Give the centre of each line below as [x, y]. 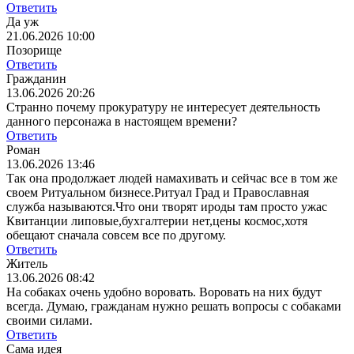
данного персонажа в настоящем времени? [122, 122]
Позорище [34, 51]
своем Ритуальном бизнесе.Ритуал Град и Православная [158, 193]
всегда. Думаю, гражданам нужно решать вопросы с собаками [174, 307]
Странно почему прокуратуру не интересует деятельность [163, 107]
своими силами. [49, 321]
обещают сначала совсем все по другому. [116, 235]
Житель [27, 264]
